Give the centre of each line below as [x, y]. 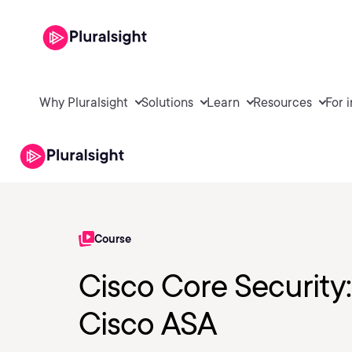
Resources [282, 102]
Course [113, 239]
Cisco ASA [147, 324]
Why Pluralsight [84, 102]
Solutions [167, 102]
